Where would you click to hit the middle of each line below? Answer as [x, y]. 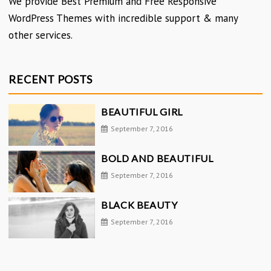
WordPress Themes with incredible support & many [123, 18]
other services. [41, 35]
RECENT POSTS [51, 79]
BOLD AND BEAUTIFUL [157, 158]
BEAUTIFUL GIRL [142, 111]
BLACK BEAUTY [139, 204]
